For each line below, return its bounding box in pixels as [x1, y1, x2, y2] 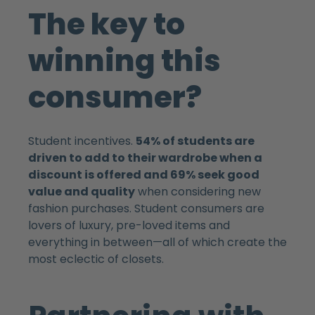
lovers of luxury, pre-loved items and [28, 217, 230, 233]
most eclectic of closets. [28, 250, 164, 267]
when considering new [135, 183, 261, 200]
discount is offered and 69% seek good [28, 166, 259, 183]
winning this [28, 39, 221, 82]
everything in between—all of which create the [28, 233, 287, 250]
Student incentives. [28, 132, 136, 149]
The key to [28, 3, 185, 45]
